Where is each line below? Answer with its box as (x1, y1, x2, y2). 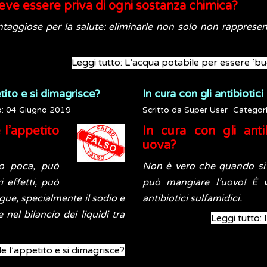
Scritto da (142, 105, 184, 115)
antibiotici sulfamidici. (142, 193, 242, 204)
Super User (184, 105, 228, 115)
